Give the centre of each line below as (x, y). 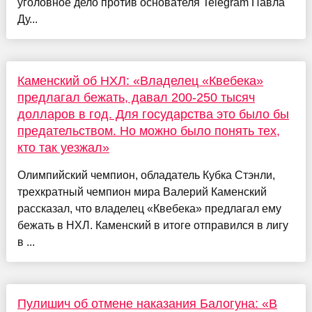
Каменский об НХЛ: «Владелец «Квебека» (140, 81)
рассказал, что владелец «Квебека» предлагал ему (149, 209)
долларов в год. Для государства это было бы (153, 115)
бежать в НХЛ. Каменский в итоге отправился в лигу (153, 226)
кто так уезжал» (63, 148)
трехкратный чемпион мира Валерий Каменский (142, 192)
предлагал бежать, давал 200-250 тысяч (136, 98)
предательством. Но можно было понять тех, (148, 131)
